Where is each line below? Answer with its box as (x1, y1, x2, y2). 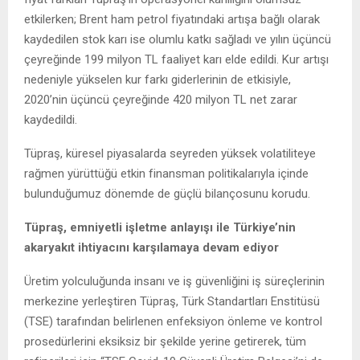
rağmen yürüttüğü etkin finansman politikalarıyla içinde (24, 166, 309, 181)
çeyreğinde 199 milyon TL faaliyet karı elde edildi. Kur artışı (24, 51, 329, 67)
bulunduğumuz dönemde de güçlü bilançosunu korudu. (24, 186, 310, 201)
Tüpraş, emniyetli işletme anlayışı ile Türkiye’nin (24, 219, 296, 235)
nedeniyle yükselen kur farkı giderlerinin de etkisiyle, (24, 72, 291, 87)
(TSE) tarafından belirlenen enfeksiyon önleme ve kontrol (24, 313, 322, 329)
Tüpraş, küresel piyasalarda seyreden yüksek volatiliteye (24, 145, 316, 161)
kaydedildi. (24, 112, 77, 127)
